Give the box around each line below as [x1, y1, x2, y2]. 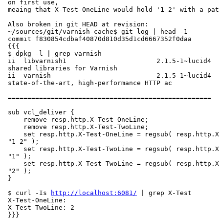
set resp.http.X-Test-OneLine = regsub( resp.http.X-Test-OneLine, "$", [4, 131, 23, 138]
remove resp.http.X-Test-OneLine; [4, 116, 23, 124]
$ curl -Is [8, 189, 51, 197]
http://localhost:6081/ [51, 189, 137, 197]
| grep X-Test [137, 189, 192, 197]
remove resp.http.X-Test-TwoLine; [4, 123, 23, 131]
